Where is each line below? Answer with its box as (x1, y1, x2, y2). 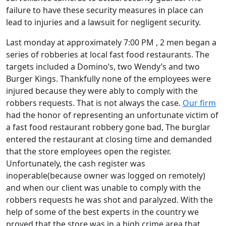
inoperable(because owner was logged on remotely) (6, 169, 205, 181)
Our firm (183, 97, 216, 108)
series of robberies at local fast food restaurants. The (6, 48, 209, 60)
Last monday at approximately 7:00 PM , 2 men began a (6, 36, 216, 48)
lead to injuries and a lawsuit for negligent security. (6, 16, 201, 28)
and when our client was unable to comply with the (6, 182, 201, 193)
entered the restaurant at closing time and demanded (6, 133, 212, 145)
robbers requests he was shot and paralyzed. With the (6, 194, 213, 205)
